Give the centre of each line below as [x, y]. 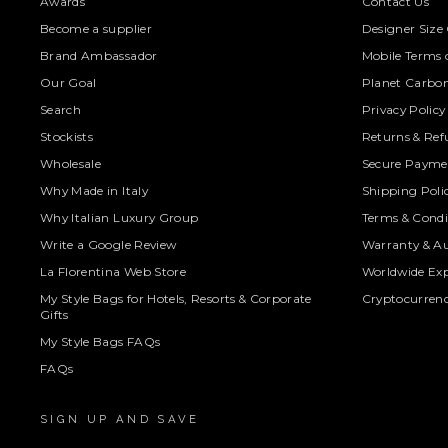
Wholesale [71, 164]
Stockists [67, 137]
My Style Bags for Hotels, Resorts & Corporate [176, 299]
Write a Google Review [108, 245]
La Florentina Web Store [113, 272]
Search [61, 110]
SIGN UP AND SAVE [120, 419]
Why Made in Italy [94, 191]
